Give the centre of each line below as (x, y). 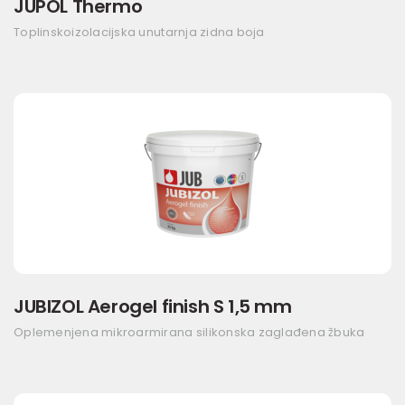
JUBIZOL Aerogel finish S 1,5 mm (153, 306)
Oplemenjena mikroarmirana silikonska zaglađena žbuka (189, 332)
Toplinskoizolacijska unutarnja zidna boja (139, 32)
